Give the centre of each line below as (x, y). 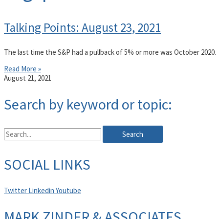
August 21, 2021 (28, 78)
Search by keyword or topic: (88, 104)
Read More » (22, 69)
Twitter (15, 190)
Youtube (68, 190)
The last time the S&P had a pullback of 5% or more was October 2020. (110, 52)
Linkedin (41, 190)
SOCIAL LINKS (47, 164)
